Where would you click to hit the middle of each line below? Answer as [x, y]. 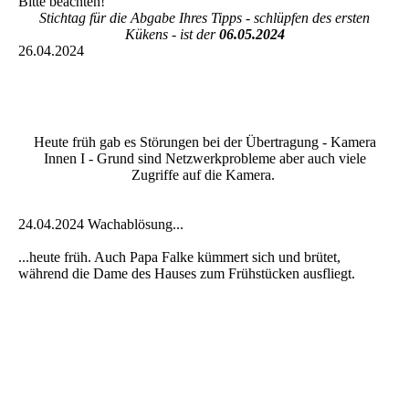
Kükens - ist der [172, 35]
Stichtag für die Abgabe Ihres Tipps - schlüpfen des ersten [204, 18]
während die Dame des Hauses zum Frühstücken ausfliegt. [189, 274]
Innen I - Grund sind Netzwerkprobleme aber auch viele [204, 159]
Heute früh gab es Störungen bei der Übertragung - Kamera [204, 142]
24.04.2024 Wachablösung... [103, 225]
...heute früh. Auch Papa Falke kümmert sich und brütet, [179, 257]
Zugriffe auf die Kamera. [204, 175]
